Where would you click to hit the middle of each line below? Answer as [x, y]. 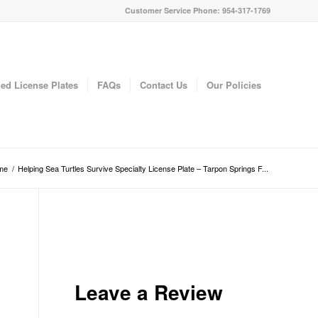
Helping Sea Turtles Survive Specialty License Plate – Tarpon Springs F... [143, 168]
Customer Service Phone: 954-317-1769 [198, 10]
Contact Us [164, 85]
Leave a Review [149, 292]
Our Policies [234, 85]
